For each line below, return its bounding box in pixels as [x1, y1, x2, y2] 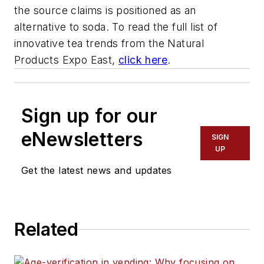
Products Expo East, [14, 54, 118, 67]
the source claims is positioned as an [14, 4, 196, 17]
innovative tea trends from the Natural [14, 37, 204, 50]
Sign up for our [21, 104, 157, 128]
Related [14, 219, 78, 240]
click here [118, 54, 167, 67]
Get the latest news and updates [21, 164, 172, 177]
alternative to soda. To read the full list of [14, 21, 217, 34]
